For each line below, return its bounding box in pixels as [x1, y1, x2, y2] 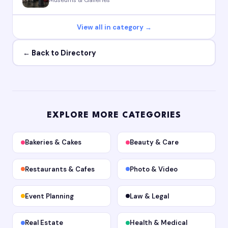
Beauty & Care [129, 138, 179, 147]
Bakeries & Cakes [25, 138, 81, 147]
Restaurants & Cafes [25, 164, 95, 174]
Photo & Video [129, 164, 178, 174]
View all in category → [76, 22, 152, 32]
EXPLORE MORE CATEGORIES [47, 111, 181, 120]
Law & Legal [129, 191, 169, 201]
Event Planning [25, 191, 74, 201]
